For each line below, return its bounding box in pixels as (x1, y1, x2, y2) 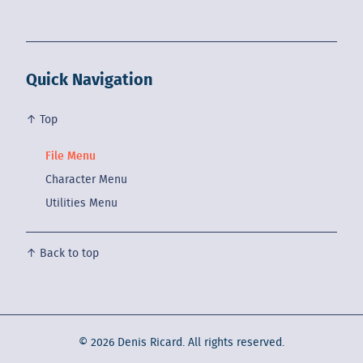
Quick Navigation (26, 71, 153, 88)
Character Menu (45, 173, 127, 186)
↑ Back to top (26, 247, 99, 259)
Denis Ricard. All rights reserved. (114, 336, 284, 348)
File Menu (45, 150, 96, 162)
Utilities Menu (45, 197, 117, 209)
